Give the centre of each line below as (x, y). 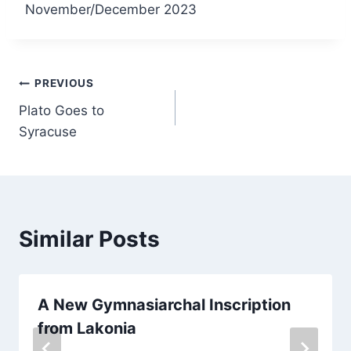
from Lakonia (87, 328)
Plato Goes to (62, 110)
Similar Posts (89, 239)
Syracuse (48, 131)
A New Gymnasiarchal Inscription (164, 304)
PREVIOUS (64, 83)
